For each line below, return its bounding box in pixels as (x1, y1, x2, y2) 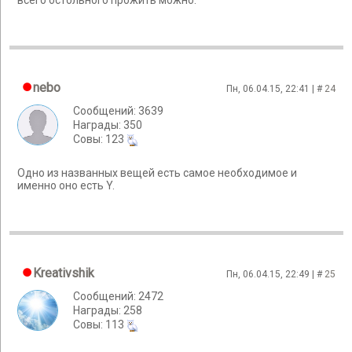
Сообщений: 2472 (73, 290, 163, 302)
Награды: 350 (73, 119, 142, 131)
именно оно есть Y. (17, 179, 115, 192)
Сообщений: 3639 (73, 104, 163, 117)
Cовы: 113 (73, 318, 126, 331)
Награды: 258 (73, 304, 142, 317)
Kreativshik (33, 266, 94, 280)
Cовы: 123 (73, 133, 126, 145)
